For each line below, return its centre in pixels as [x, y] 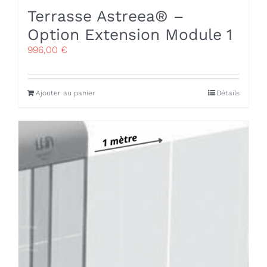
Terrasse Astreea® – [106, 16]
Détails [228, 93]
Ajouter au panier [66, 93]
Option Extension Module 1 [130, 35]
